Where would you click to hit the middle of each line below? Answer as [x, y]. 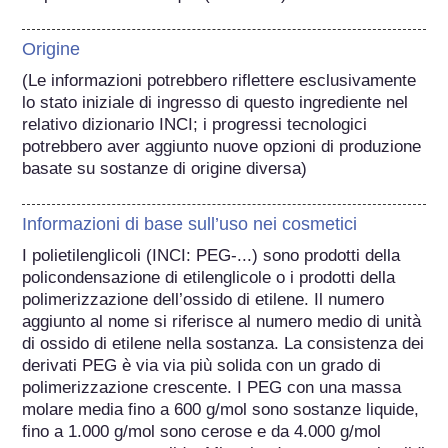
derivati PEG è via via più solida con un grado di [202, 365]
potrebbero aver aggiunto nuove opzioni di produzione [222, 146]
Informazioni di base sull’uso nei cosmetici [190, 223]
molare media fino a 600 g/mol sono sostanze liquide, [221, 409]
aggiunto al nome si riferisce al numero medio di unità [222, 321]
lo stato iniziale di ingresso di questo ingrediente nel [215, 102]
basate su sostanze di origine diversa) [167, 168]
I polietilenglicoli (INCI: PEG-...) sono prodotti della [211, 255]
